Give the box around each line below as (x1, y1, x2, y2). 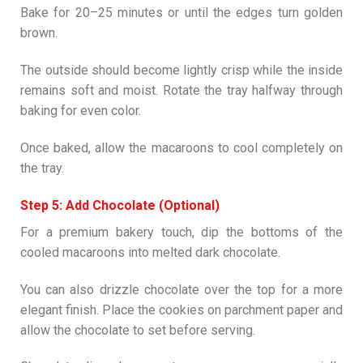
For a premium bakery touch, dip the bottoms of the (20, 224, 343, 240)
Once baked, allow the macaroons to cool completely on (20, 139, 343, 156)
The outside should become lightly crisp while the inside (20, 62, 343, 79)
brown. (20, 25, 58, 41)
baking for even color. (20, 103, 141, 119)
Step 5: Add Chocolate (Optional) (20, 197, 220, 213)
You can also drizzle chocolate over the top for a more (20, 281, 343, 297)
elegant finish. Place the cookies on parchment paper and (20, 301, 343, 318)
